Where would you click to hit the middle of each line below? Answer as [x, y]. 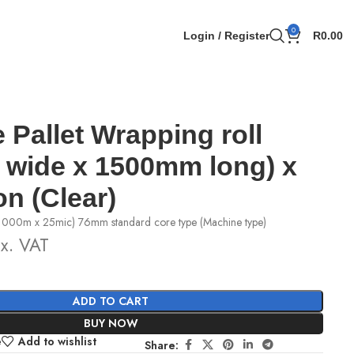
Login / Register [226, 36]
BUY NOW [111, 323]
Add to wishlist [57, 341]
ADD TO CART [111, 301]
